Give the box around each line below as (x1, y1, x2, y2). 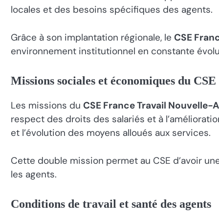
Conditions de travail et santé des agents (11, 197, 211, 211)
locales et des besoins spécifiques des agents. (11, 3, 213, 16)
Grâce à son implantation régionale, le (11, 31, 174, 44)
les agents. (11, 168, 57, 180)
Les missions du (11, 99, 83, 112)
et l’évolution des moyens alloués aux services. (11, 127, 211, 139)
